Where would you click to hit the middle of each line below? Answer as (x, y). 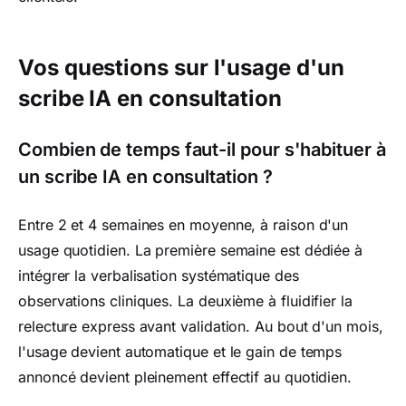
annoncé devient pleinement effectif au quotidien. (185, 377)
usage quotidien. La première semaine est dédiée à (191, 250)
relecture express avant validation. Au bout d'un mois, (201, 326)
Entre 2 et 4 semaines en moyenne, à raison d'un (184, 225)
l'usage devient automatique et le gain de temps (180, 352)
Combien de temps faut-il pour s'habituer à (202, 150)
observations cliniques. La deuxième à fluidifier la (185, 301)
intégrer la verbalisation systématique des (159, 275)
